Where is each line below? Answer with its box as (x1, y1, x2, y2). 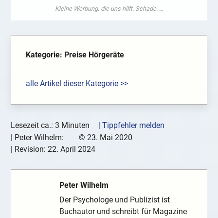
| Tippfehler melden (98, 121, 165, 130)
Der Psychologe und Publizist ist (59, 195, 170, 205)
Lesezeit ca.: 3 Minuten (11, 121, 90, 130)
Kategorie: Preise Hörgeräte (26, 50, 125, 60)
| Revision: (11, 145, 48, 154)
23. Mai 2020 (87, 133, 132, 143)
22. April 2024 (48, 145, 96, 154)
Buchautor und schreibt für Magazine (59, 207, 187, 217)
